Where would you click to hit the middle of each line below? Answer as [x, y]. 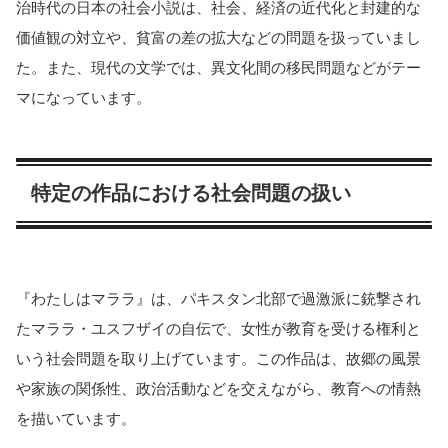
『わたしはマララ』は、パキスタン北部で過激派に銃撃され [218, 299]
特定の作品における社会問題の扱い [191, 193]
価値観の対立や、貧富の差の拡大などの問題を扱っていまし [218, 38]
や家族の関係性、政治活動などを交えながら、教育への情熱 [218, 389]
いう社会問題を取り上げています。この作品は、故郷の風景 [218, 359]
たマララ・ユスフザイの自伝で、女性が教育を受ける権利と [218, 329]
